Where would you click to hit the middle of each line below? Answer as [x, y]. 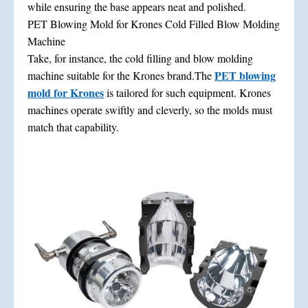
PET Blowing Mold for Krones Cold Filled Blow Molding [154, 23]
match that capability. [73, 126]
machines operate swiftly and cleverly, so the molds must [150, 109]
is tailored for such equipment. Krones [187, 92]
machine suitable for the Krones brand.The [121, 75]
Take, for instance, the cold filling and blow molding [140, 58]
